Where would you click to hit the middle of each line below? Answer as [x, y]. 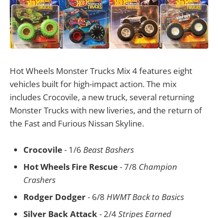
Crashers [39, 180]
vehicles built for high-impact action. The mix [93, 84]
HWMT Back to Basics [145, 197]
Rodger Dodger [54, 197]
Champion [158, 166]
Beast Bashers [109, 149]
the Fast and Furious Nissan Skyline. [77, 123]
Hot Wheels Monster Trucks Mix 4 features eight [101, 71]
